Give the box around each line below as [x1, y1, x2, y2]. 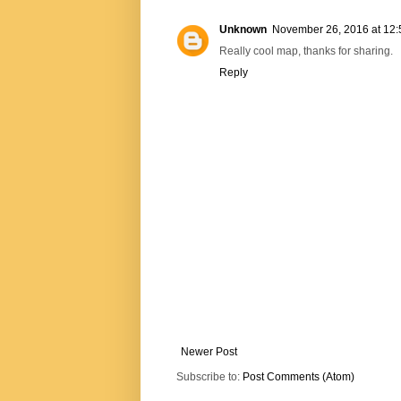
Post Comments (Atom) [243, 370, 354, 383]
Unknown [219, 22, 267, 36]
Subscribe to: [176, 370, 243, 383]
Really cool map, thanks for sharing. [219, 44, 393, 57]
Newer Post [181, 345, 237, 358]
